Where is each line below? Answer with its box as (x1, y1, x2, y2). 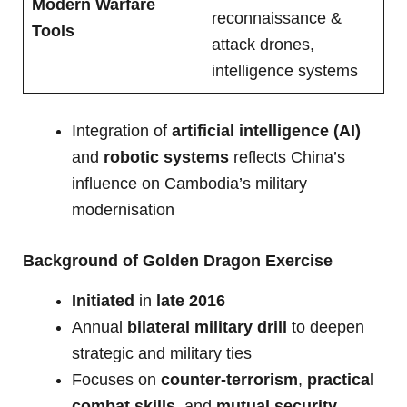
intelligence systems (212, 61, 358, 80)
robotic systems (104, 147, 229, 166)
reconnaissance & (212, 8, 342, 27)
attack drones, (212, 35, 314, 54)
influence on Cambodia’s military (72, 174, 307, 193)
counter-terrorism (161, 371, 298, 390)
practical (307, 371, 374, 390)
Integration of (72, 121, 172, 140)
